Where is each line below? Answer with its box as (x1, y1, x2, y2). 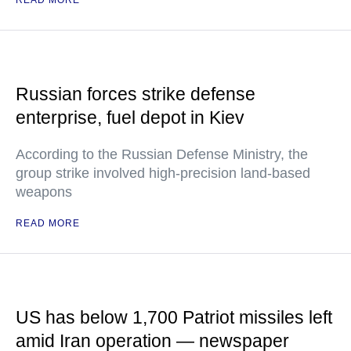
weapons (16, 184, 72, 201)
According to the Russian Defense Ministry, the (16, 147, 308, 163)
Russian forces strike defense (16, 84, 255, 105)
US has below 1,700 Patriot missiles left (16, 307, 332, 328)
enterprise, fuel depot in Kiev (16, 107, 244, 128)
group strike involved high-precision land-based (16, 165, 310, 182)
